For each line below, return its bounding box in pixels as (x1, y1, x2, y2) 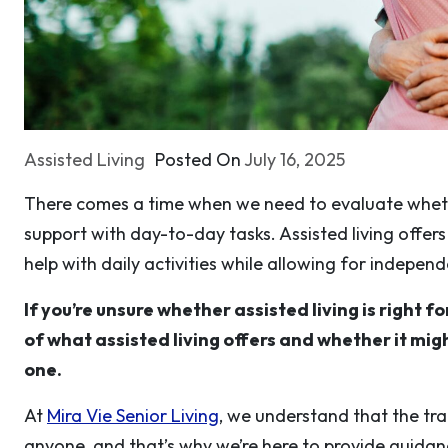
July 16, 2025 (244, 148, 345, 171)
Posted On (155, 148, 244, 171)
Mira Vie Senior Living (47, 404, 219, 427)
